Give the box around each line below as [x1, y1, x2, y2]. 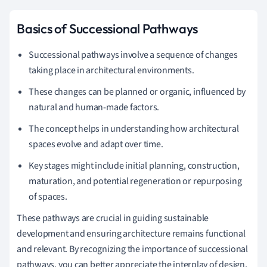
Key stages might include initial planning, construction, [29, 159, 240, 172]
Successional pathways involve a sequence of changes [29, 48, 238, 61]
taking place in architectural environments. [29, 63, 194, 77]
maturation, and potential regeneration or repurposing [29, 174, 242, 188]
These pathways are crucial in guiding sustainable [17, 211, 209, 225]
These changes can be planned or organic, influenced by [29, 85, 246, 98]
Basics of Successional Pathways [17, 20, 198, 37]
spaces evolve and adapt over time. [29, 137, 163, 151]
